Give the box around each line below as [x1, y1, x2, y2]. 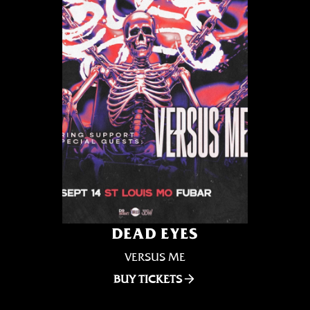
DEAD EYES [111, 224, 199, 242]
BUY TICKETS [113, 272, 183, 286]
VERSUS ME [124, 250, 185, 264]
